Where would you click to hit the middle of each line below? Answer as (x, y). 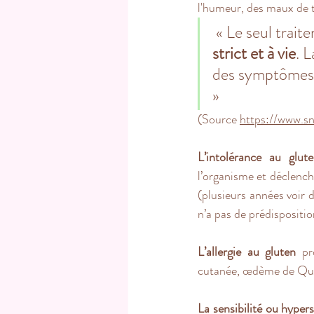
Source (221, 119)
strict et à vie (254, 53)
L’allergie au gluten (247, 251)
